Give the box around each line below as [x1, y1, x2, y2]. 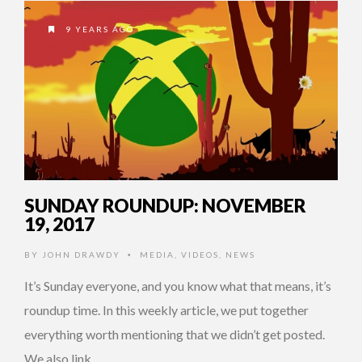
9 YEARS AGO [62, 23, 134, 34]
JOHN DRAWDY [42, 249, 120, 259]
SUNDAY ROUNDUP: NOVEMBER [24, 193, 306, 217]
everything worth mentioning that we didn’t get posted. [24, 326, 325, 342]
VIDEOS [181, 249, 219, 259]
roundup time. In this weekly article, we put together [24, 301, 309, 318]
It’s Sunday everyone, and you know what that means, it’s [24, 277, 331, 293]
